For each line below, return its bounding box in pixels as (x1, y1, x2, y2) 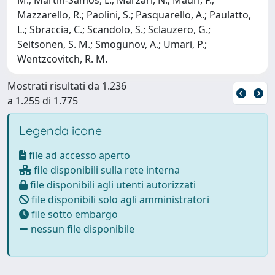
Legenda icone (19, 122, 102, 138)
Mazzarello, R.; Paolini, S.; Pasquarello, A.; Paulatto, (17, 7, 251, 21)
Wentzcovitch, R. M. (17, 52, 107, 66)
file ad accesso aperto (26, 148, 130, 162)
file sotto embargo (29, 207, 118, 221)
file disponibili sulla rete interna (31, 163, 180, 177)
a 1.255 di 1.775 (7, 93, 78, 107)
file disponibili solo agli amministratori (29, 192, 209, 206)
